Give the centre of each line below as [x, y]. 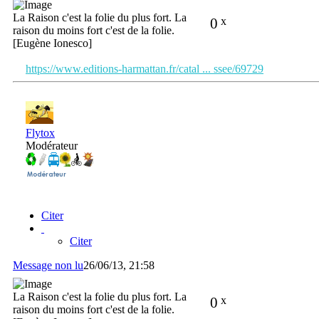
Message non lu [48, 266]
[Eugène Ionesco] [52, 43]
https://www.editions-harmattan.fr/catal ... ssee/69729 [145, 68]
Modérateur [52, 145]
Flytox [40, 132]
